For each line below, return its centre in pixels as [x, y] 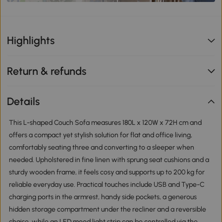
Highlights [31, 41]
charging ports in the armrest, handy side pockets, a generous [103, 197]
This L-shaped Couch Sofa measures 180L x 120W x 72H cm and [105, 122]
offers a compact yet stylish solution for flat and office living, [100, 135]
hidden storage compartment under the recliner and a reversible [107, 209]
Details [24, 102]
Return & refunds [47, 71]
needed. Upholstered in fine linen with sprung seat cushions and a [109, 160]
